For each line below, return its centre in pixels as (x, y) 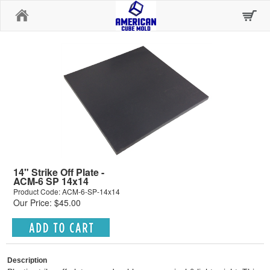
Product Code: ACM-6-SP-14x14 (67, 192)
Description (27, 261)
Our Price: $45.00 (47, 203)
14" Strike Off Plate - (59, 172)
